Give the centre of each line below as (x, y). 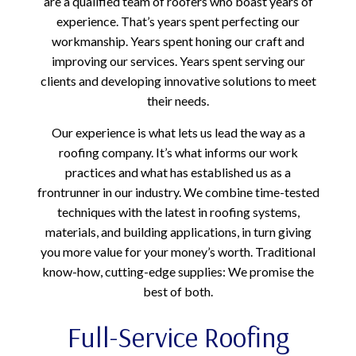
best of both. (178, 291)
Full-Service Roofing (178, 336)
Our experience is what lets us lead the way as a (178, 132)
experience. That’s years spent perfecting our (178, 21)
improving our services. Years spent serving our (178, 60)
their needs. (178, 100)
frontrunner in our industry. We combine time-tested (178, 192)
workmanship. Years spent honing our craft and (178, 41)
